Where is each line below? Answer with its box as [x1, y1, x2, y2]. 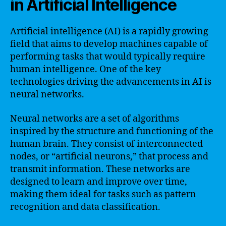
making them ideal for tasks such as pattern [10, 188, 196, 200]
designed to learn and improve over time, [10, 176, 187, 188]
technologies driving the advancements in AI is [10, 76, 211, 88]
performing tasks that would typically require [10, 51, 205, 63]
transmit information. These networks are [10, 163, 190, 175]
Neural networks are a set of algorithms [10, 112, 179, 125]
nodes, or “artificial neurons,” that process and [10, 150, 208, 162]
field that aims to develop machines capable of [10, 38, 208, 50]
